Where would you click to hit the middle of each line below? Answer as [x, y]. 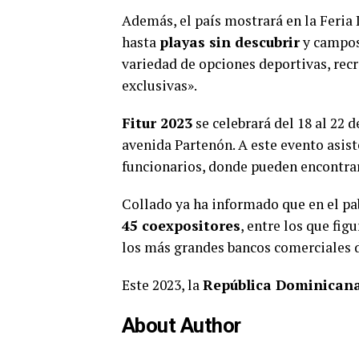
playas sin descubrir [230, 42]
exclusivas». [159, 85]
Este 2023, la [162, 285]
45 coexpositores [181, 226]
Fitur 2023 [157, 123]
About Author [182, 325]
